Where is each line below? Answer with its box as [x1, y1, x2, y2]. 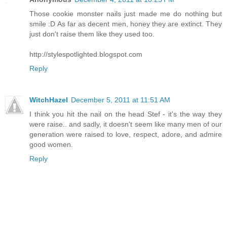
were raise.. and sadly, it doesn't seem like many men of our [29, 120, 222, 128]
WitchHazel [29, 95, 68, 104]
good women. [29, 140, 73, 148]
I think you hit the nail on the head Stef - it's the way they [29, 109, 222, 118]
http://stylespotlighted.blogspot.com [29, 50, 142, 58]
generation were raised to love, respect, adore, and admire [29, 130, 222, 138]
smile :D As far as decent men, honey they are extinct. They [29, 19, 222, 28]
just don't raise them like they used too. [29, 29, 155, 38]
